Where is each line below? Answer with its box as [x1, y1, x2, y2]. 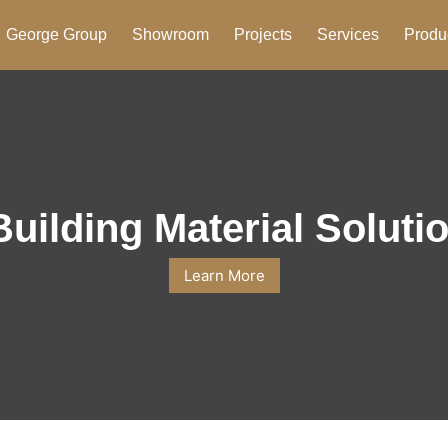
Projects [234, 26, 292, 43]
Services [317, 26, 379, 43]
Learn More [183, 265, 265, 285]
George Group [6, 26, 107, 43]
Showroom [132, 26, 209, 43]
